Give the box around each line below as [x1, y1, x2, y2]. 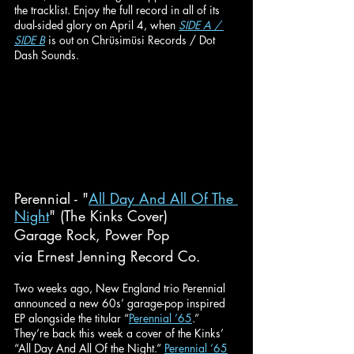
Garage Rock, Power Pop [14, 224, 169, 244]
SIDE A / [179, 17, 224, 32]
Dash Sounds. [14, 47, 79, 62]
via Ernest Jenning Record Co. [14, 246, 201, 265]
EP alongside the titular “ [14, 310, 129, 326]
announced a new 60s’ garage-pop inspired [14, 295, 228, 311]
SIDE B [14, 32, 45, 47]
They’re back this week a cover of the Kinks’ [14, 325, 227, 341]
